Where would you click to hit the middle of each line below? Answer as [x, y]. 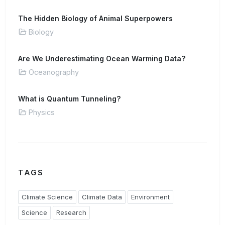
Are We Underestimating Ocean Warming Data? [102, 59]
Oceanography [54, 72]
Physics [42, 112]
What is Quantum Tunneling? [69, 99]
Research [71, 212]
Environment [150, 197]
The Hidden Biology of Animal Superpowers [95, 18]
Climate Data [102, 197]
